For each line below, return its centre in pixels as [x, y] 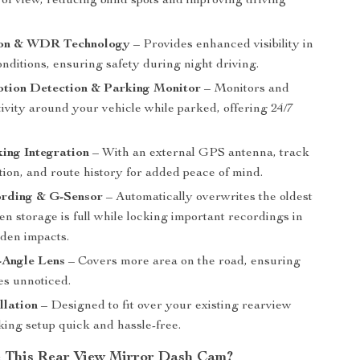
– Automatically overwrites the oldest [208, 198]
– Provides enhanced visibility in [222, 45]
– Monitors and [245, 89]
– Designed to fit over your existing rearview [165, 306]
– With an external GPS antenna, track [200, 153]
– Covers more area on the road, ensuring [183, 262]
